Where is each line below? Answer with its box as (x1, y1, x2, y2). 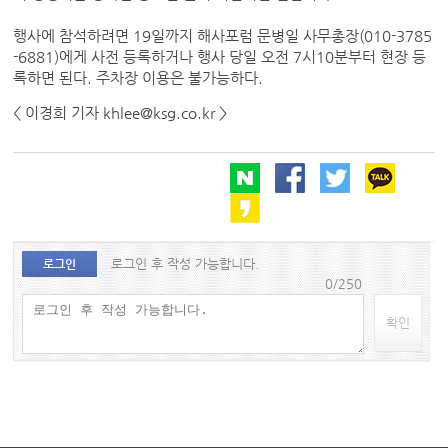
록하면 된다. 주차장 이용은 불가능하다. (13, 69, 264, 86)
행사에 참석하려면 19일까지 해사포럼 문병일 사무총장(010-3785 (13, 27, 433, 44)
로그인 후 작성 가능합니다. (110, 255, 259, 271)
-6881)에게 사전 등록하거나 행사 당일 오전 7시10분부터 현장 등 (13, 48, 427, 65)
